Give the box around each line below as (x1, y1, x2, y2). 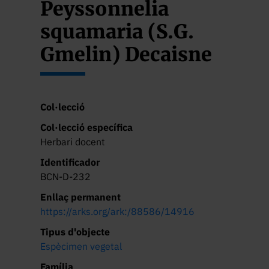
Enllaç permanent (40, 190, 121, 203)
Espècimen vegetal (40, 240, 122, 252)
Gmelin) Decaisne (40, 42, 213, 67)
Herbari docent (40, 135, 106, 148)
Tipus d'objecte (40, 225, 110, 238)
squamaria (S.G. (40, 19, 195, 44)
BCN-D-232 (40, 170, 91, 183)
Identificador (40, 156, 100, 168)
